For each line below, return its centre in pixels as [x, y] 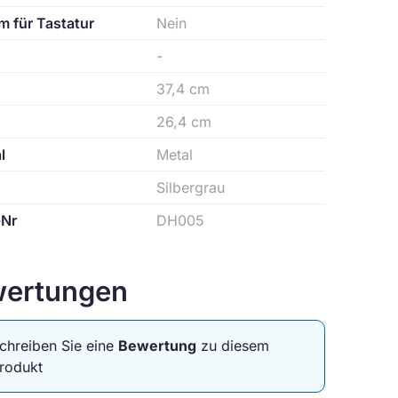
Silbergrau [191, 187]
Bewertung [157, 346]
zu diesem [233, 346]
